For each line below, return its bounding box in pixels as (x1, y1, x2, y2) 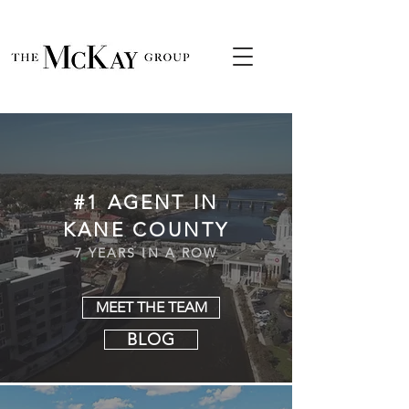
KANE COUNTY (63, 218, 229, 241)
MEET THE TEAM (95, 299, 207, 316)
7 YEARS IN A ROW (74, 245, 218, 261)
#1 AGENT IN (74, 191, 218, 214)
